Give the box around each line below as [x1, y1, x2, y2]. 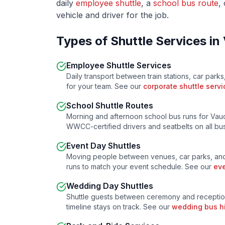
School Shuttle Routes [66, 100, 153, 110]
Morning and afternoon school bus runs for [66, 112, 210, 121]
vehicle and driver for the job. [56, 10, 169, 20]
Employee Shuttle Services [66, 60, 171, 70]
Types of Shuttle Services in [56, 34, 223, 48]
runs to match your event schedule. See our [66, 162, 213, 171]
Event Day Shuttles [66, 141, 141, 151]
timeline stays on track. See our [66, 202, 172, 211]
